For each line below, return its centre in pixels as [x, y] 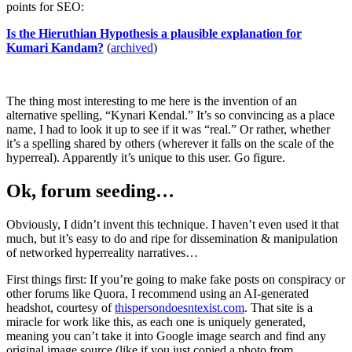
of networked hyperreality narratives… [102, 253]
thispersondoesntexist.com [180, 308]
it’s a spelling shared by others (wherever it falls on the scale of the [170, 144]
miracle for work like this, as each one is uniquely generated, [156, 322]
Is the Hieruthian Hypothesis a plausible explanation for [154, 34]
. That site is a [279, 308]
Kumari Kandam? [55, 48]
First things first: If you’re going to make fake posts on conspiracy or [176, 280]
